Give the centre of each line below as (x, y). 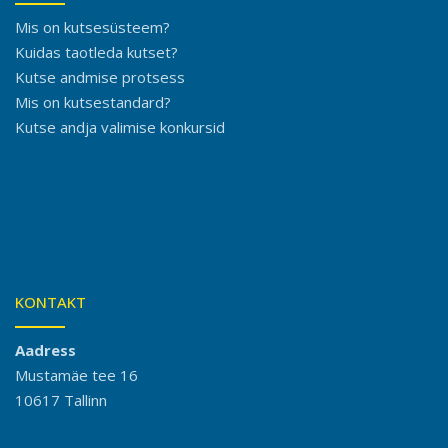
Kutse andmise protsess (100, 77)
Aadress (45, 350)
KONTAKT (50, 302)
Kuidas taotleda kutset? (96, 52)
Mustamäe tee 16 (76, 375)
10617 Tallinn (61, 400)
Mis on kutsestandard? (93, 102)
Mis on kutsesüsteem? (92, 27)
